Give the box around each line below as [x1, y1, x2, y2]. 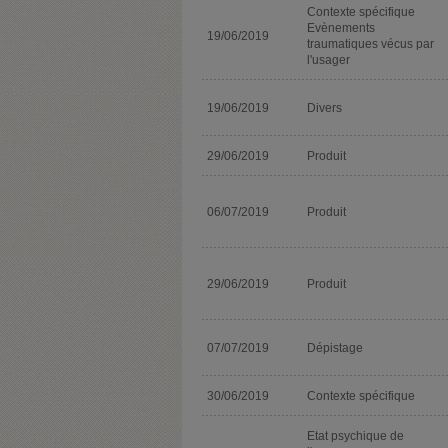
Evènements [307, 20, 375, 35]
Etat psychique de [307, 428, 404, 443]
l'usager [307, 52, 350, 67]
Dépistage [307, 340, 363, 355]
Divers [307, 100, 342, 115]
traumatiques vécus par [307, 36, 434, 51]
